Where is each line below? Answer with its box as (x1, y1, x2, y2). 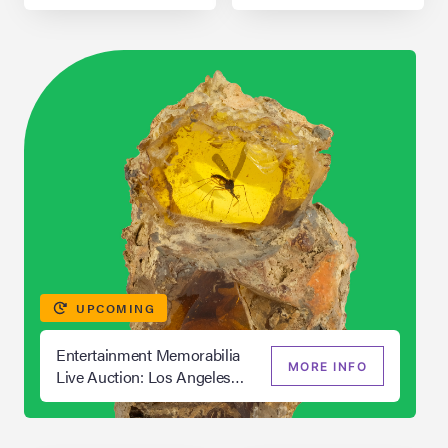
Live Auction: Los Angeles (56, 364, 231, 388)
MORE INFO (288, 358, 367, 374)
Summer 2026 (56, 386, 152, 410)
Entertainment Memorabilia (56, 342, 240, 366)
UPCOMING (72, 298, 155, 317)
